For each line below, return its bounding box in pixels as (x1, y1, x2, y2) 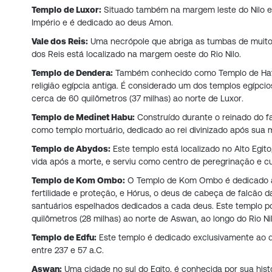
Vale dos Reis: (32, 36, 88, 47)
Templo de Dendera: (32, 68, 113, 78)
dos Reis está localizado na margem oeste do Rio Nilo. (32, 49, 241, 59)
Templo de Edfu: (32, 233, 97, 243)
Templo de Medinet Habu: (32, 112, 135, 123)
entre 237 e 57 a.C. (32, 245, 104, 256)
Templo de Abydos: (32, 144, 110, 154)
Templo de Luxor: (32, 5, 101, 15)
